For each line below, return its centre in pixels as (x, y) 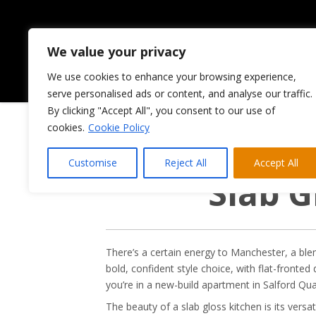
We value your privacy (116, 51)
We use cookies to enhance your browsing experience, (172, 77)
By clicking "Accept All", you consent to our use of (161, 110)
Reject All (185, 163)
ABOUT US (269, 77)
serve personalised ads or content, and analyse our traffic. (180, 93)
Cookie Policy (119, 127)
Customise (92, 163)
